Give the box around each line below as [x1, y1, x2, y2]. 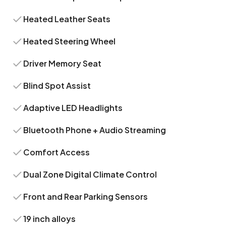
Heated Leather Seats [23, 14, 111, 24]
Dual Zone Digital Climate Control [23, 169, 157, 180]
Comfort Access [23, 147, 90, 157]
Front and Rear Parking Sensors [23, 191, 148, 202]
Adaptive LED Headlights [23, 102, 123, 113]
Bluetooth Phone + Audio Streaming [23, 125, 166, 135]
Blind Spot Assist [23, 80, 91, 91]
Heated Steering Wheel [23, 36, 116, 46]
